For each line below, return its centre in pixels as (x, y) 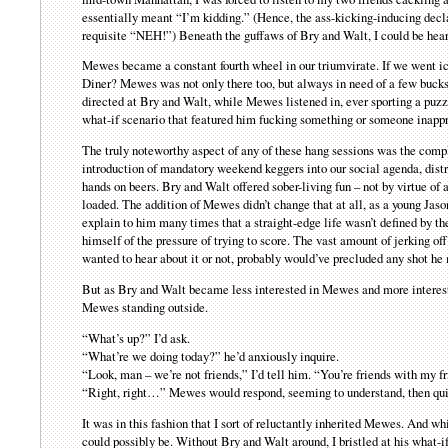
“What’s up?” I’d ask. (136, 337)
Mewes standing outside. (145, 307)
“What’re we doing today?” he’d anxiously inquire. (211, 355)
